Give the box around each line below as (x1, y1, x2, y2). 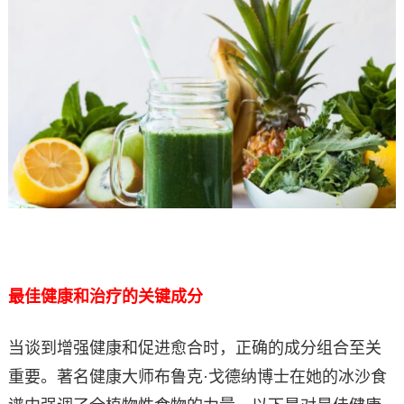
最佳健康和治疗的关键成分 (7, 287, 203, 306)
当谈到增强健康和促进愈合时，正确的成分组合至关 (7, 338, 381, 357)
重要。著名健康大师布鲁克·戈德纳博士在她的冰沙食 (7, 367, 387, 386)
